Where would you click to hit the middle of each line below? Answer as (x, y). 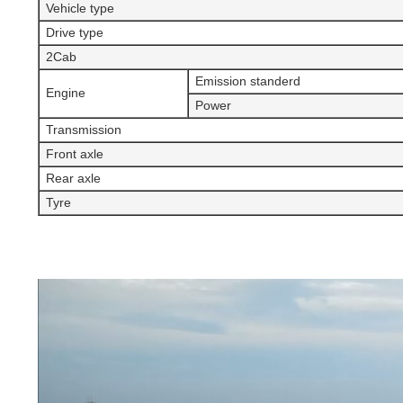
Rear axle (73, 178)
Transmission (84, 129)
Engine (66, 92)
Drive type (75, 32)
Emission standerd (248, 81)
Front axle (75, 153)
